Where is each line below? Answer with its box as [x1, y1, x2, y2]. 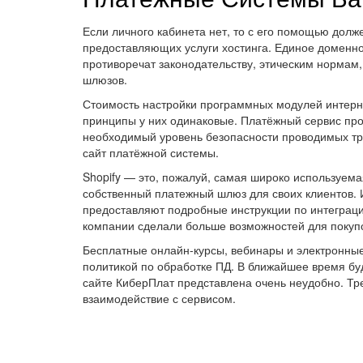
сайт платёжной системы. [83, 143, 219, 160]
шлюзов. [83, 70, 127, 88]
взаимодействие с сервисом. [83, 289, 236, 306]
